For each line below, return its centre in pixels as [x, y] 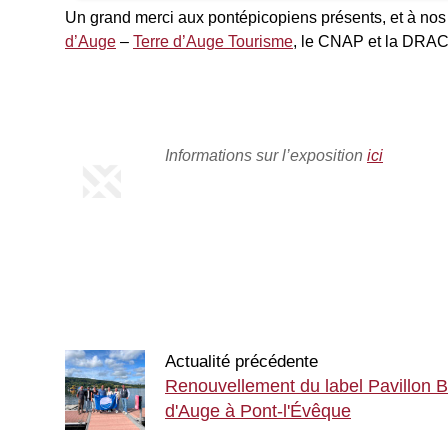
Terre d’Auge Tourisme [213, 41]
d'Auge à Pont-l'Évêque [258, 410]
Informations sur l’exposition [266, 155]
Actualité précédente [241, 361]
